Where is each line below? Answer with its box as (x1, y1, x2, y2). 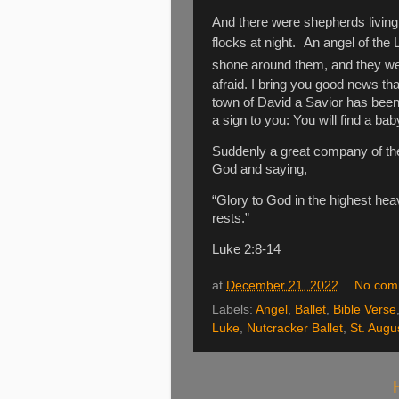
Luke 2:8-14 (212, 241, 281, 256)
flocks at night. (212, 36, 296, 51)
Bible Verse (333, 303, 396, 317)
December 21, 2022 (226, 278, 338, 292)
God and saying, (212, 162, 307, 177)
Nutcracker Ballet (247, 322, 343, 336)
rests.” (212, 210, 249, 225)
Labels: (212, 303, 256, 317)
